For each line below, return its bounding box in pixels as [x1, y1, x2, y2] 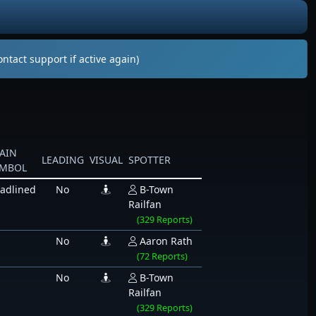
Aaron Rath [139, 234, 193, 248]
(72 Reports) [136, 250, 188, 262]
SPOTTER [128, 153, 171, 166]
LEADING [41, 153, 84, 166]
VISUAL [89, 153, 123, 166]
